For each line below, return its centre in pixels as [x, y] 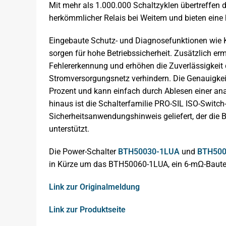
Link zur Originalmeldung [94, 187]
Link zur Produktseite [87, 209]
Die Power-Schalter [83, 151]
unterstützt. [69, 129]
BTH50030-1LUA [149, 151]
